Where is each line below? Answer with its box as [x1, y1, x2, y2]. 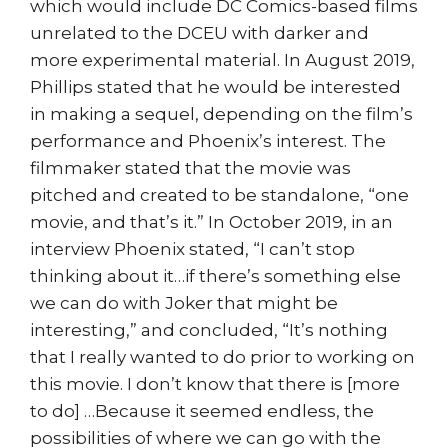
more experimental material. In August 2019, [30, 49, 415, 70]
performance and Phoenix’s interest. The [30, 130, 386, 151]
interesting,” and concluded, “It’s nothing [30, 319, 388, 340]
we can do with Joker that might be [30, 292, 338, 313]
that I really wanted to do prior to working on [30, 346, 415, 367]
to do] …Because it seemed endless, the [30, 400, 374, 421]
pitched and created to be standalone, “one [30, 184, 409, 205]
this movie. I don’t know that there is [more [30, 373, 400, 394]
